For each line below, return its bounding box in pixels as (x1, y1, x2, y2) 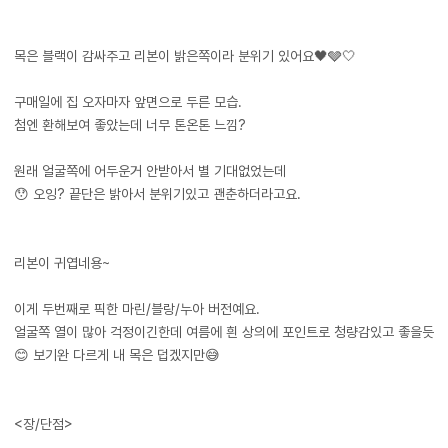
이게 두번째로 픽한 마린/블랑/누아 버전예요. (14, 301, 260, 317)
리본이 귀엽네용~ (14, 255, 110, 271)
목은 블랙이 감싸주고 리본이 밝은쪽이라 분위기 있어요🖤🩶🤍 (14, 48, 356, 64)
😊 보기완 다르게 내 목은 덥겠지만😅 (14, 347, 220, 363)
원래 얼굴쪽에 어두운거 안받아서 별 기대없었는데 (14, 163, 286, 179)
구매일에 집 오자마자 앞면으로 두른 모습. (14, 94, 242, 110)
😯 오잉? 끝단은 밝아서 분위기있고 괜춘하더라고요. (14, 186, 301, 202)
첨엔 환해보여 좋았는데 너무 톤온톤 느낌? (14, 117, 246, 133)
